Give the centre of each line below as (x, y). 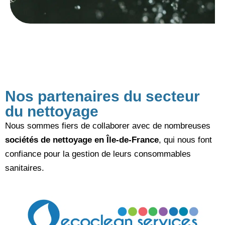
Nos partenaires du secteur (102, 96)
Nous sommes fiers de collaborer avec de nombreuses (108, 126)
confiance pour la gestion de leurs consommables (98, 154)
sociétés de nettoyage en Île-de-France (82, 140)
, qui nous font (185, 140)
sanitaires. (25, 168)
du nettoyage (52, 111)
